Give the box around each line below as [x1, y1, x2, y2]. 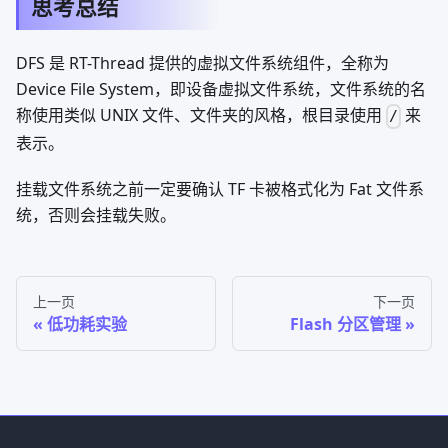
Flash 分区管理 [290, 312, 401, 335]
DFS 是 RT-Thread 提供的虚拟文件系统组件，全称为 [16, 52, 389, 75]
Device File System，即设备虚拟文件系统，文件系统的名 [16, 78, 426, 101]
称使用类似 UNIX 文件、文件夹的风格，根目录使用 [16, 104, 386, 127]
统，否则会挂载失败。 [16, 203, 176, 226]
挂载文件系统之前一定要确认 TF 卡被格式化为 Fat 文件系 [16, 177, 424, 200]
